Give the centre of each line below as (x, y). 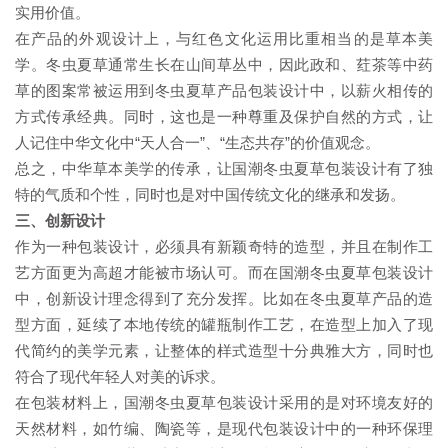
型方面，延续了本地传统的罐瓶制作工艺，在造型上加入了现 (224, 325)
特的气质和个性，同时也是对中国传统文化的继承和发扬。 (210, 195)
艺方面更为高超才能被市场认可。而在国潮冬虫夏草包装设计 (224, 273)
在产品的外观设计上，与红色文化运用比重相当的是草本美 (224, 39)
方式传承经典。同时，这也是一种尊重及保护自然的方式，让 (224, 117)
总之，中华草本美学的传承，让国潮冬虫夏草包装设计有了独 (224, 169)
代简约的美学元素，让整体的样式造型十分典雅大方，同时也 (224, 351)
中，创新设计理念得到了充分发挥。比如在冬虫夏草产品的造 (224, 299)
